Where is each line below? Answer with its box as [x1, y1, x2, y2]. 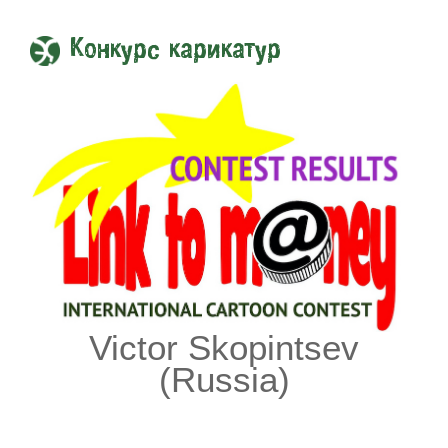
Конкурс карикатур [70, 39, 281, 65]
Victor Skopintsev [89, 329, 359, 368]
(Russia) [158, 361, 290, 400]
